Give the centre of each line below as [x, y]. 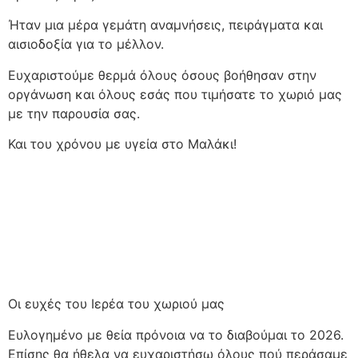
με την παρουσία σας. [74, 113]
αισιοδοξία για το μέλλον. [86, 44]
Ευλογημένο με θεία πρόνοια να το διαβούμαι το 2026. [176, 334]
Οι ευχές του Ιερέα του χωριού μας [116, 304]
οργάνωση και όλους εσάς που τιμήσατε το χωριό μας [175, 94]
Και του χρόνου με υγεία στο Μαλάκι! [122, 144]
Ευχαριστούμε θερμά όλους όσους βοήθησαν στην [162, 75]
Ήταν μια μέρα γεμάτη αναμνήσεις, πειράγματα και [165, 25]
